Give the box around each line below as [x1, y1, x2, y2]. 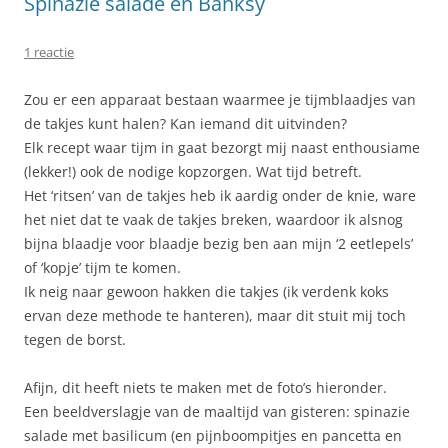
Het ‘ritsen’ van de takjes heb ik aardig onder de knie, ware [24, 185, 416, 205]
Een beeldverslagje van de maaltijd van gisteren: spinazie [24, 401, 410, 421]
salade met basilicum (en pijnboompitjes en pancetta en [24, 425, 402, 445]
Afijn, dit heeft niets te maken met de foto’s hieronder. [24, 377, 387, 397]
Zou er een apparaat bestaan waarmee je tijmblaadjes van [24, 89, 416, 109]
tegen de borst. [24, 329, 126, 349]
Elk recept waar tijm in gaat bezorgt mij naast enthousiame [24, 137, 420, 157]
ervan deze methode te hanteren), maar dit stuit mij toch [24, 305, 406, 325]
